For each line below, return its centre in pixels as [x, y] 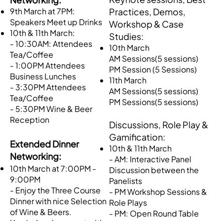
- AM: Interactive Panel [150, 159]
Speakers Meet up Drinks [56, 22]
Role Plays [128, 203]
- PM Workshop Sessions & [158, 192]
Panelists [126, 181]
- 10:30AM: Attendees [51, 43]
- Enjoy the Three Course [55, 190]
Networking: [36, 156]
